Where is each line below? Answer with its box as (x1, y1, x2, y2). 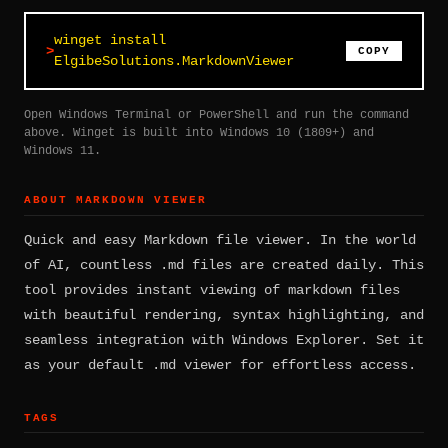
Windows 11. (24, 144, 101, 159)
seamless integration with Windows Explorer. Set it (24, 331, 424, 348)
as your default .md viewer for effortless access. (24, 356, 416, 373)
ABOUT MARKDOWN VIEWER (24, 194, 207, 207)
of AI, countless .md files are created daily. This (24, 256, 424, 273)
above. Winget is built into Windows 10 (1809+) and (24, 126, 374, 141)
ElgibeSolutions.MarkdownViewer (54, 53, 294, 70)
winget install (54, 32, 166, 49)
